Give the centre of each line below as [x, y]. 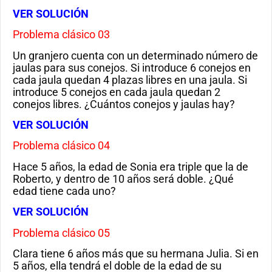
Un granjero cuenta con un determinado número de [135, 55]
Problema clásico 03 [61, 35]
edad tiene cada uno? [64, 191]
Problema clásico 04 [61, 146]
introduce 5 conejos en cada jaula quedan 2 [117, 92]
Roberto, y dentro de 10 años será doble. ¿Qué [123, 178]
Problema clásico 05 [61, 233]
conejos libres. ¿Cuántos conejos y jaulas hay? [124, 104]
